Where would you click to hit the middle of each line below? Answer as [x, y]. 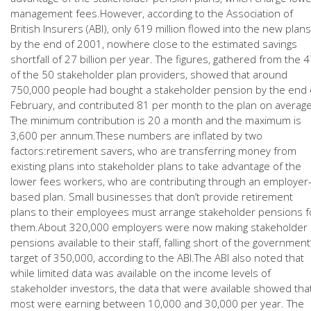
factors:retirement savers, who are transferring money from [153, 151]
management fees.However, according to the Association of [152, 13]
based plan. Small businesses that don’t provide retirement [152, 196]
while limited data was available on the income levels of [141, 273]
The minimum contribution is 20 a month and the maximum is [156, 120]
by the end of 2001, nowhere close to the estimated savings [154, 44]
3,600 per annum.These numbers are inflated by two [136, 135]
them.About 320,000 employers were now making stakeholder [159, 227]
